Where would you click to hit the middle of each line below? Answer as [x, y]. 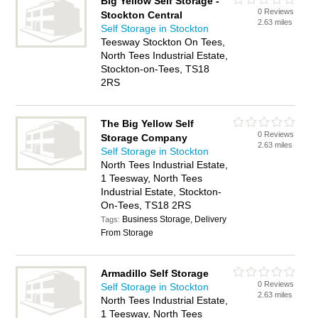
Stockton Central [142, 15]
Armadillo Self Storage [155, 273]
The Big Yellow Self [148, 124]
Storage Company [144, 138]
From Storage [127, 233]
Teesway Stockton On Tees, [163, 42]
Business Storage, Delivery [175, 219]
